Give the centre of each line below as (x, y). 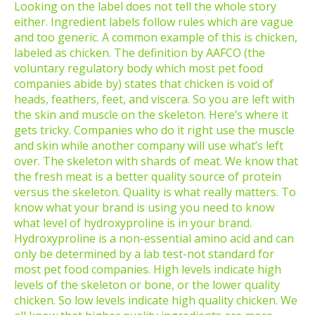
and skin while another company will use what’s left (149, 146)
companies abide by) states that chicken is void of (144, 84)
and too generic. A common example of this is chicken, (156, 38)
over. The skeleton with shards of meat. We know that (156, 161)
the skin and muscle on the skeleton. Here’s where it (151, 115)
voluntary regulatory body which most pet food (139, 69)
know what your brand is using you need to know (144, 208)
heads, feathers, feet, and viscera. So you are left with (154, 99)
